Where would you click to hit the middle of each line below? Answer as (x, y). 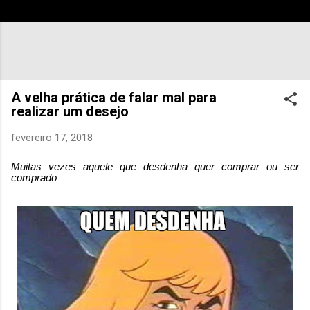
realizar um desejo (70, 111)
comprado (34, 178)
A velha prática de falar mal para (114, 97)
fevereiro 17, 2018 (52, 137)
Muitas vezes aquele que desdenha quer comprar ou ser (155, 167)
